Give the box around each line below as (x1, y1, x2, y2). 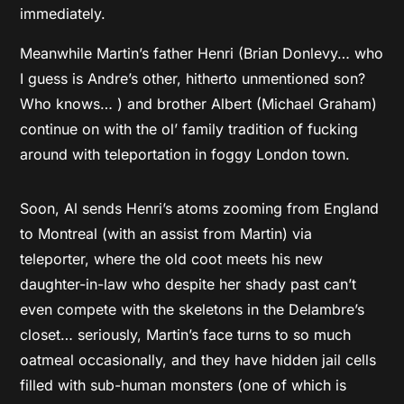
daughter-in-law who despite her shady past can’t (20, 274, 357, 293)
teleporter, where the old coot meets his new (20, 249, 324, 268)
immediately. (20, 4, 106, 23)
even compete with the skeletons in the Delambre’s (20, 299, 365, 318)
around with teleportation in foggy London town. (20, 144, 351, 163)
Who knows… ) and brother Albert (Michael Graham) (20, 94, 378, 113)
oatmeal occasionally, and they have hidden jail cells (20, 350, 377, 369)
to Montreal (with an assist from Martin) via (20, 224, 313, 243)
